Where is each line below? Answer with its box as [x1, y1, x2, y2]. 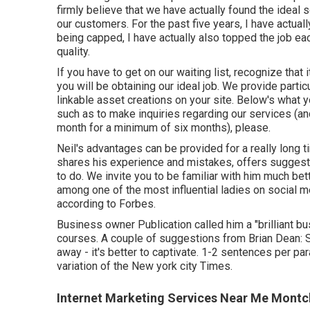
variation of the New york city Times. [57, 259, 232, 273]
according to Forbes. [57, 197, 156, 210]
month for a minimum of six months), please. [57, 121, 271, 134]
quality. [57, 45, 90, 58]
